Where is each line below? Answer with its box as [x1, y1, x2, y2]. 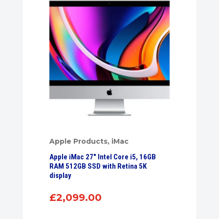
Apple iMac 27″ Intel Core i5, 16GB [49, 152, 156, 161]
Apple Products [49, 136, 108, 146]
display [49, 171, 72, 180]
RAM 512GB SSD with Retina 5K [49, 161, 147, 171]
